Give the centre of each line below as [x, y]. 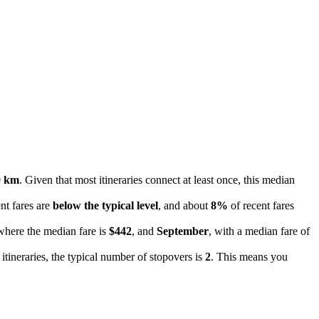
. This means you [249, 256]
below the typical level [105, 205]
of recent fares [261, 205]
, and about [184, 205]
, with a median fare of [259, 231]
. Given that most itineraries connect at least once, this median [157, 179]
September [183, 231]
